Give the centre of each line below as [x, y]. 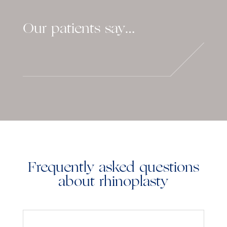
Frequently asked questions [113, 168]
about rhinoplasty [113, 182]
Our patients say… [79, 29]
